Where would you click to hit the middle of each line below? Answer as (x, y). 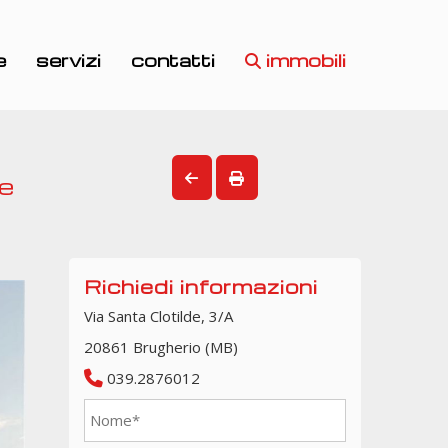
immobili (303, 59)
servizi (68, 59)
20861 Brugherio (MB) (160, 347)
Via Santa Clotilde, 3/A (158, 316)
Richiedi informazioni (200, 286)
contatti (173, 59)
